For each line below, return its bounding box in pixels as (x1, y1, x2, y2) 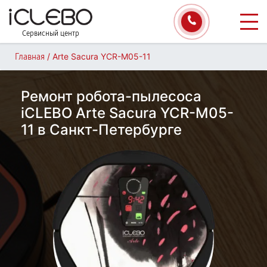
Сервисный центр (22, 29, 79, 38)
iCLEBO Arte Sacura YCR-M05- (21, 104, 234, 122)
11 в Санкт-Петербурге (21, 121, 182, 138)
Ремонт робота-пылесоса (21, 88, 201, 105)
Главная (15, 52, 45, 62)
